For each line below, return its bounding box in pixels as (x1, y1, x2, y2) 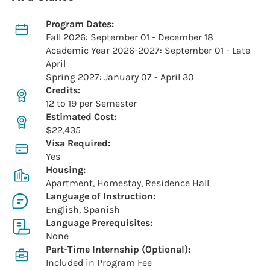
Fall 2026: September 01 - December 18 (46, 31, 213, 43)
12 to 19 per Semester (46, 97, 137, 109)
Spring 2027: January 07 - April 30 (46, 71, 194, 83)
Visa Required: (46, 137, 110, 149)
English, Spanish (46, 203, 120, 215)
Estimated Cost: (46, 110, 116, 122)
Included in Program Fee (46, 256, 152, 268)
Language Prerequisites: (46, 216, 152, 228)
